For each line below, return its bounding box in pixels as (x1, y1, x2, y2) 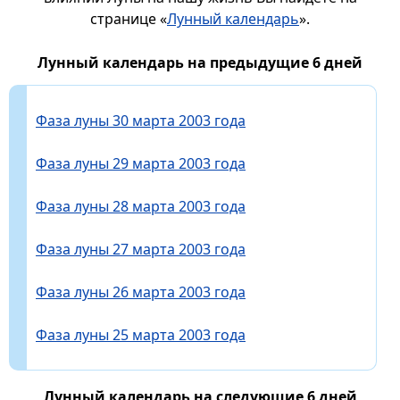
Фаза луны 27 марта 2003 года (36, 238, 246, 259)
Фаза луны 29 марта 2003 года (36, 153, 246, 173)
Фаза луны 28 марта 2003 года (36, 196, 246, 216)
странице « (90, 8, 167, 29)
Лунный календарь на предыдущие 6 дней (37, 52, 362, 72)
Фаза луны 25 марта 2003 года (36, 324, 246, 345)
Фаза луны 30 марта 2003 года (36, 110, 246, 130)
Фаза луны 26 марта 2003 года (36, 281, 246, 302)
